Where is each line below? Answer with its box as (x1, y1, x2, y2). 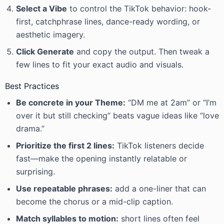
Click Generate (16, 46, 74, 56)
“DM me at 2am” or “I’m (125, 97, 216, 107)
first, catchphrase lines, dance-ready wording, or (16, 16, 200, 26)
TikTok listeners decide (114, 140, 204, 150)
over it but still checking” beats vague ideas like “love (16, 110, 219, 120)
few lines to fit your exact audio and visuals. (16, 59, 183, 69)
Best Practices (5, 81, 59, 91)
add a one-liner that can (112, 183, 206, 193)
